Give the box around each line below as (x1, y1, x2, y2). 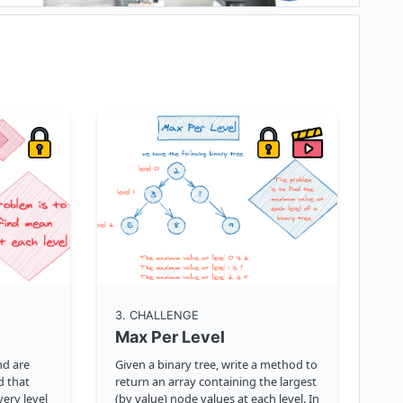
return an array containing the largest (114, 372, 317, 390)
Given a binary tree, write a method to (114, 355, 318, 372)
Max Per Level (114, 327, 225, 346)
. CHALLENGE (121, 308, 199, 322)
